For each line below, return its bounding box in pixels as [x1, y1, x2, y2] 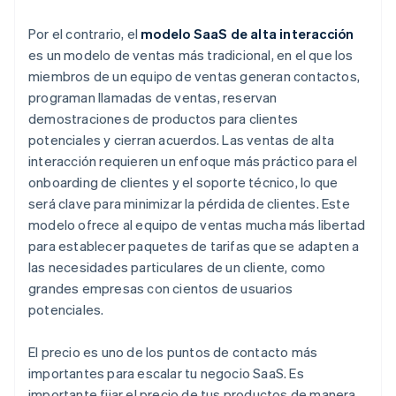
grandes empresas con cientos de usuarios [28, 279, 293, 298]
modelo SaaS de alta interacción [141, 25, 354, 43]
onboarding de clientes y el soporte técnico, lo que [28, 173, 339, 192]
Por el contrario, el [28, 25, 141, 43]
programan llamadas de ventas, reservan [28, 88, 278, 107]
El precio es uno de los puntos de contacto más [28, 343, 318, 362]
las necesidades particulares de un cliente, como [28, 258, 326, 277]
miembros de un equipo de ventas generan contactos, [28, 67, 361, 86]
